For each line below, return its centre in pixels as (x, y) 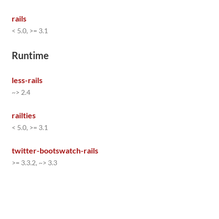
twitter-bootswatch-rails (55, 150)
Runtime (30, 55)
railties (24, 115)
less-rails (27, 80)
